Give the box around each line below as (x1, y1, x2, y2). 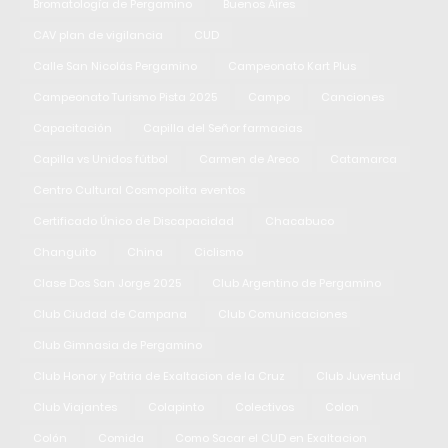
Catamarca (330, 150, 397, 167)
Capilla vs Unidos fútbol (33, 150, 168, 167)
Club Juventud (316, 367, 401, 384)
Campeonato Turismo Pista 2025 (33, 88, 217, 105)
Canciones (321, 88, 384, 105)
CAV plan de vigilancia (33, 26, 163, 43)
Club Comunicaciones (218, 305, 347, 322)
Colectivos (235, 398, 294, 415)
